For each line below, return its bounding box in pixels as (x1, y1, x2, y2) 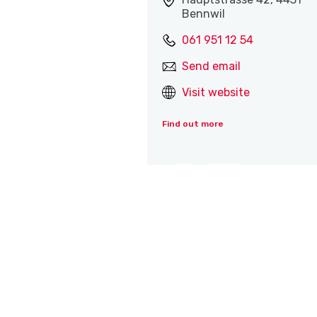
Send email (182, 59, 241, 74)
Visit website (182, 86, 250, 100)
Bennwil (182, 7, 226, 21)
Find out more (162, 119, 224, 129)
